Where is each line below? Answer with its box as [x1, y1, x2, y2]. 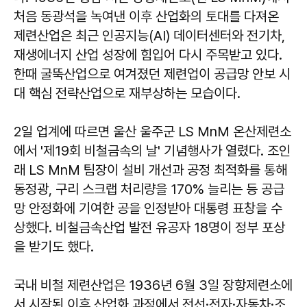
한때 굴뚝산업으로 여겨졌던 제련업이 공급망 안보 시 [14, 65, 291, 82]
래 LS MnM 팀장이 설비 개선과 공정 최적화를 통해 [14, 161, 287, 178]
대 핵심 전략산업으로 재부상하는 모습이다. [14, 84, 241, 101]
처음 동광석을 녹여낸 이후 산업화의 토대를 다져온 [14, 8, 279, 25]
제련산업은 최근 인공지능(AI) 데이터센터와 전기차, [14, 27, 285, 44]
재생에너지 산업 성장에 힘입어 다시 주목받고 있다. [14, 46, 282, 63]
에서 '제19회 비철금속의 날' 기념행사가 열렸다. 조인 [14, 142, 291, 159]
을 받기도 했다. [14, 238, 94, 255]
